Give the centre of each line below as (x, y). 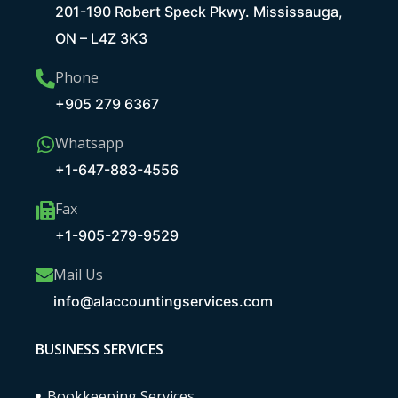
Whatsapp (89, 143)
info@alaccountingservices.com (163, 301)
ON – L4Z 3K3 (101, 38)
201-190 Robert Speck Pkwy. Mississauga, (199, 11)
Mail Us (78, 274)
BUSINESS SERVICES (99, 349)
